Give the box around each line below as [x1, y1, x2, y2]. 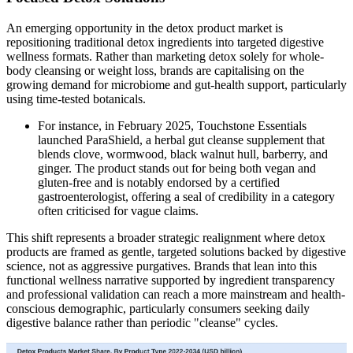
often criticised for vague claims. [38, 203, 199, 217]
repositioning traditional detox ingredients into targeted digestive [6, 35, 324, 49]
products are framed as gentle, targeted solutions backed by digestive [6, 244, 346, 258]
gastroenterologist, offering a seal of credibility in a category [38, 189, 335, 203]
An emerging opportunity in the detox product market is [6, 20, 283, 35]
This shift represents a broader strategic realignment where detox [6, 230, 325, 244]
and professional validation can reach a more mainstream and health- [6, 287, 345, 301]
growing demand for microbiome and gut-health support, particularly [6, 77, 347, 91]
